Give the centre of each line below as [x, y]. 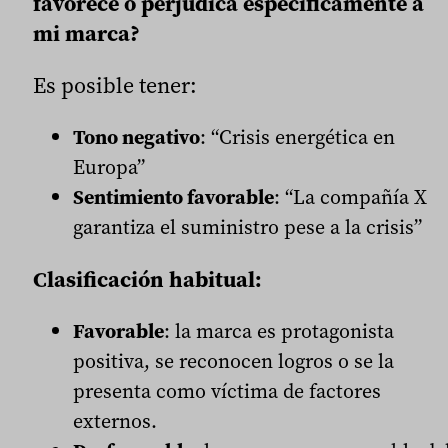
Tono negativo [136, 137]
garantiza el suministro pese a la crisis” [247, 227]
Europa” [109, 167]
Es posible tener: [115, 85]
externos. [115, 421]
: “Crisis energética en [297, 137]
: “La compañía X [350, 197]
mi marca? [86, 33]
